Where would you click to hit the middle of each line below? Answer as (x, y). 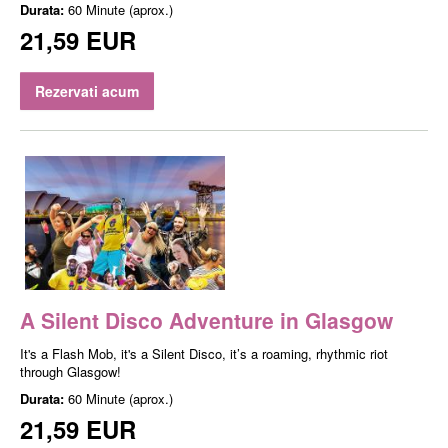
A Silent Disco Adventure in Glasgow (206, 319)
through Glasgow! (70, 371)
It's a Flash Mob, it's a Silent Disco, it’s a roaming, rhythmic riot (204, 353)
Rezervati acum (87, 91)
